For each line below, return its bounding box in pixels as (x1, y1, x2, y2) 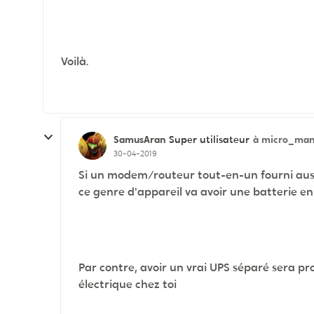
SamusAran (114, 132, 165, 146)
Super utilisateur (169, 133, 250, 146)
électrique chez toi (78, 277, 177, 292)
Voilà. (61, 54, 88, 69)
